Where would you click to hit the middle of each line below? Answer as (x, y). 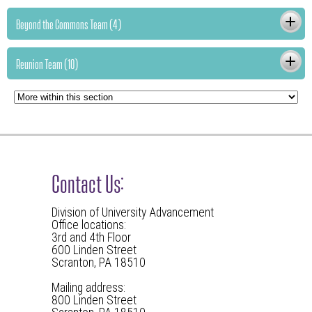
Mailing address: (88, 288)
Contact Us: (88, 182)
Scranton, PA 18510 (99, 263)
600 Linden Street (94, 250)
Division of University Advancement (133, 212)
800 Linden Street (94, 300)
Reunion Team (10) (47, 63)
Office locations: (89, 225)
